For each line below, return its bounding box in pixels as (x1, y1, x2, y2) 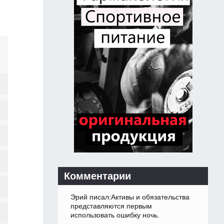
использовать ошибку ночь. (70, 211, 159, 219)
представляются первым (70, 202, 152, 210)
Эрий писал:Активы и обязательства (70, 193, 189, 201)
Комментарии (64, 170, 131, 182)
